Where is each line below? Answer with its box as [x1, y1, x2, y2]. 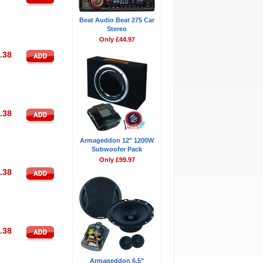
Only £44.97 [99, 36, 135, 43]
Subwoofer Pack [92, 146, 142, 153]
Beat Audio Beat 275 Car [79, 16, 154, 23]
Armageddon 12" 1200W [80, 137, 154, 144]
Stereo [107, 25, 127, 32]
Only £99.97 [99, 156, 135, 163]
